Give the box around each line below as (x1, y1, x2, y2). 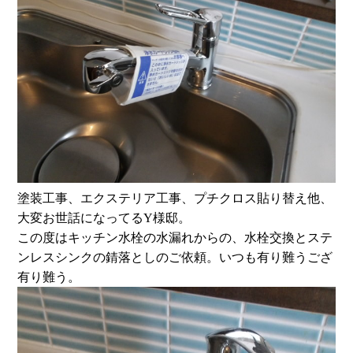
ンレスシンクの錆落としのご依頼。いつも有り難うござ (17, 251, 333, 265)
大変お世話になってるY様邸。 (17, 211, 191, 225)
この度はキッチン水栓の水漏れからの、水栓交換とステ (17, 231, 333, 245)
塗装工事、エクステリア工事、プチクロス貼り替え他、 (17, 191, 333, 206)
